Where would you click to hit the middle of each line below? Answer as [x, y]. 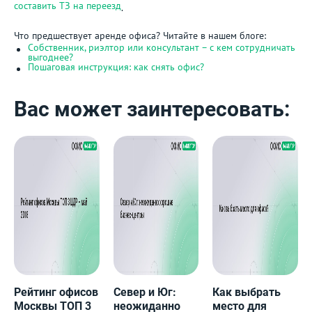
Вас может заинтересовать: [152, 109]
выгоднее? [50, 57]
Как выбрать [247, 292]
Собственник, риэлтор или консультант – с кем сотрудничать [162, 47]
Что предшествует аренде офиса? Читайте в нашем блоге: [140, 36]
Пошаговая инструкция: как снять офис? [116, 67]
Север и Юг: [145, 292]
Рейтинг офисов [56, 292]
